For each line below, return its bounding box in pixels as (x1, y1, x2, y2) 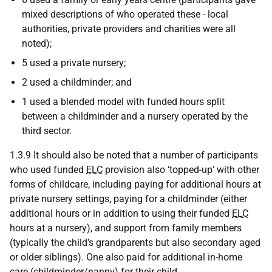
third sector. (22, 125, 72, 137)
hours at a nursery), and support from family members (10, 222, 242, 234)
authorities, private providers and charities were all (22, 23, 236, 35)
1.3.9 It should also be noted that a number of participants (10, 149, 258, 161)
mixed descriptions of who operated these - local (22, 8, 228, 20)
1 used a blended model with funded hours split (22, 96, 225, 107)
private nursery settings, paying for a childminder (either (10, 193, 247, 205)
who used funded (10, 164, 86, 175)
